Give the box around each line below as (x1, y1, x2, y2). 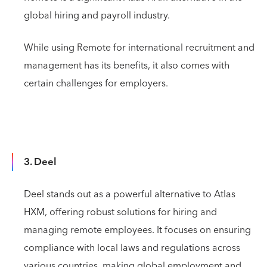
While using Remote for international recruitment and (24, 39, 254, 56)
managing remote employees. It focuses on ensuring (24, 221, 251, 238)
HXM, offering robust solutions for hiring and (24, 203, 217, 221)
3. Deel (24, 153, 57, 171)
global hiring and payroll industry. (24, 7, 170, 24)
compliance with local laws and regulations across (24, 239, 240, 256)
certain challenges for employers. (24, 74, 168, 92)
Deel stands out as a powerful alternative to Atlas (24, 185, 235, 203)
